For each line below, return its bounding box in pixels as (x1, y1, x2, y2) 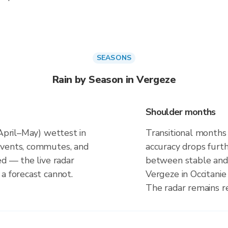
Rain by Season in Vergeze (52, 73, 176, 87)
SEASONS (96, 53, 132, 63)
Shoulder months (146, 106, 216, 118)
